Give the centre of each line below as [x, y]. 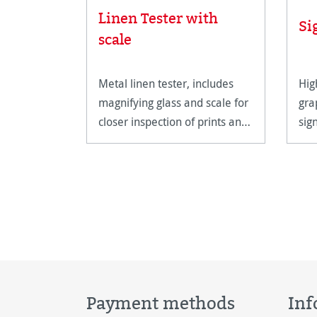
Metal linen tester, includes [166, 83]
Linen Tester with [158, 18]
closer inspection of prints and [173, 121]
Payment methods [161, 303]
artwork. [119, 140]
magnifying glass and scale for [173, 102]
